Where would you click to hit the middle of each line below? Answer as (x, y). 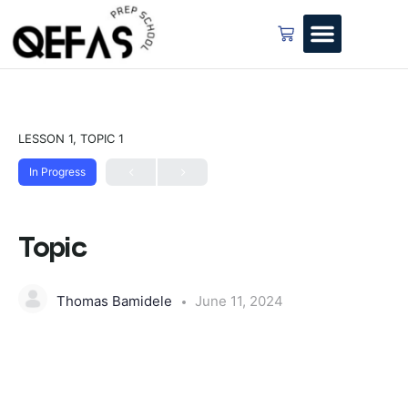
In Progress (57, 171)
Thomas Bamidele (116, 301)
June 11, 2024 (239, 301)
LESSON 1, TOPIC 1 (71, 138)
